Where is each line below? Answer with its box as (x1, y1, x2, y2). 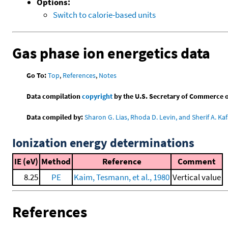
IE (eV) (14, 156, 38, 167)
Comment (178, 156, 216, 167)
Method (41, 156, 71, 167)
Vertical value (173, 172, 221, 183)
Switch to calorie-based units (53, 9, 156, 20)
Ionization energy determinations (12, 135, 194, 151)
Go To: (26, 71, 47, 80)
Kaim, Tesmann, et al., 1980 (74, 172, 169, 183)
